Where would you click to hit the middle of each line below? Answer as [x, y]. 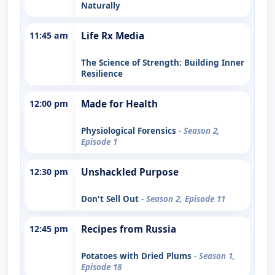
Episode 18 [101, 267]
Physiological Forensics [130, 130]
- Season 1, [215, 256]
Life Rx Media [113, 36]
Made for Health [119, 104]
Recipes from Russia [129, 229]
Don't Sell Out [111, 199]
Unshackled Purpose [130, 172]
